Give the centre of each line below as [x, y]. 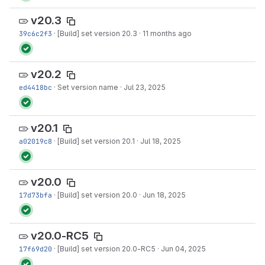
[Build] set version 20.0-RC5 [106, 249]
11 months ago [167, 33]
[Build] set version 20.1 [96, 141]
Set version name [88, 87]
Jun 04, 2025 [183, 249]
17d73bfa [35, 195]
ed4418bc [35, 87]
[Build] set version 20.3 [97, 33]
